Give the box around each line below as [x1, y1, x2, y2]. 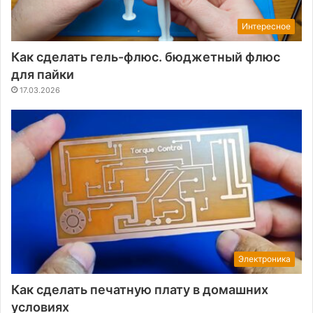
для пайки [11, 66, 74, 82]
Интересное [242, 20, 291, 31]
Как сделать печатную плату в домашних [11, 282, 268, 297]
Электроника [238, 253, 291, 264]
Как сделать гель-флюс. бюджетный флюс [11, 49, 280, 64]
